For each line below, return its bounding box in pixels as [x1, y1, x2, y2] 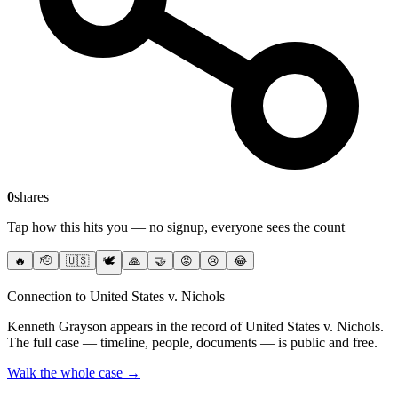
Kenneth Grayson [7, 319, 107, 335]
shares [14, 189, 49, 205]
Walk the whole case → [7, 365, 140, 381]
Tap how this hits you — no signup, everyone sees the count [7, 219, 345, 235]
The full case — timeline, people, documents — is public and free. [7, 335, 378, 351]
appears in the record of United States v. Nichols [107, 319, 380, 335]
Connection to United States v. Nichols [7, 289, 225, 305]
